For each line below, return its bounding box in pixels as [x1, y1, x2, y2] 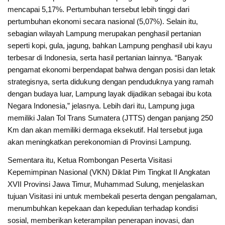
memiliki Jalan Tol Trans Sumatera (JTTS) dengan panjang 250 [8, 114, 213, 123]
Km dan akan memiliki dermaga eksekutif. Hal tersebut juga [8, 126, 203, 135]
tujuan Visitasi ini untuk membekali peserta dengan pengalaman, [8, 191, 217, 200]
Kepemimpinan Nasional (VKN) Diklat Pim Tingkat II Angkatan [8, 167, 210, 176]
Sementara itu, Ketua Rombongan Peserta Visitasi [8, 155, 172, 164]
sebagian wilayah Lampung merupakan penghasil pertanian [8, 29, 201, 38]
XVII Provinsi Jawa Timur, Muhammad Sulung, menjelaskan [8, 179, 204, 188]
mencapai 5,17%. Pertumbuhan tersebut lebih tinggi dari [8, 5, 190, 14]
